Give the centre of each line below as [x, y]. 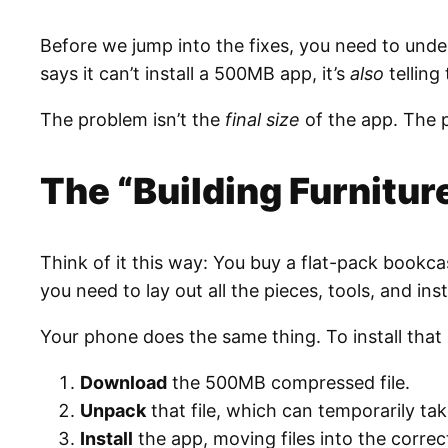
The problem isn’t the [132, 120]
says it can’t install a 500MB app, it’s [195, 74]
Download [123, 383]
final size [262, 120]
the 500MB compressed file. [288, 383]
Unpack [113, 411]
